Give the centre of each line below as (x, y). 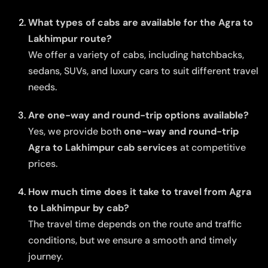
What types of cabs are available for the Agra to (141, 22)
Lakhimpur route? (70, 38)
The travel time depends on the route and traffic (135, 224)
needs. (42, 87)
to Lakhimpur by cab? (79, 208)
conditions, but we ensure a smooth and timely (133, 240)
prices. (43, 163)
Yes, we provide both (76, 131)
